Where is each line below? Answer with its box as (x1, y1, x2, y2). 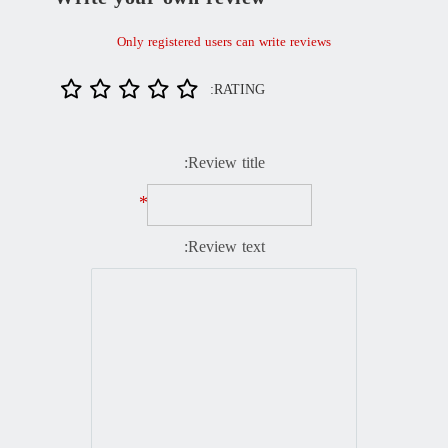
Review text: (187, 237, 265, 260)
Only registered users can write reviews (117, 34, 331, 53)
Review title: (187, 153, 265, 176)
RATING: (214, 80, 266, 100)
